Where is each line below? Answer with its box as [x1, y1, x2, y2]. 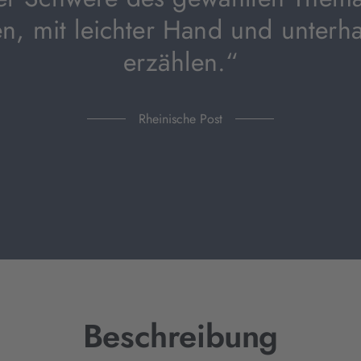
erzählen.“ [122, 44, 239, 81]
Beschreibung [82, 313, 279, 359]
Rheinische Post [139, 110, 222, 128]
